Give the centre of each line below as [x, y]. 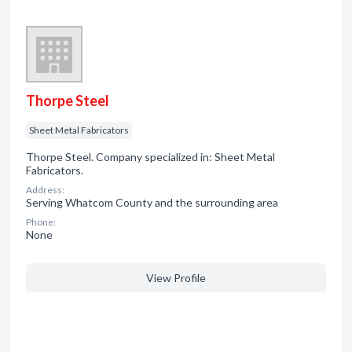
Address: [45, 190]
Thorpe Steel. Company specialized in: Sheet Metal [150, 157]
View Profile [176, 278]
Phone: [41, 222]
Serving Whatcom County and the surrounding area [152, 202]
